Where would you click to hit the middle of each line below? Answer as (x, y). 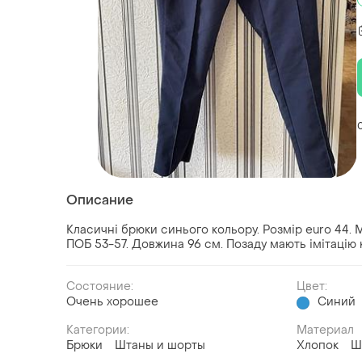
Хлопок (318, 346)
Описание (100, 200)
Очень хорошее (112, 302)
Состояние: (100, 287)
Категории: (98, 330)
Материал (326, 330)
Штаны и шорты (160, 346)
